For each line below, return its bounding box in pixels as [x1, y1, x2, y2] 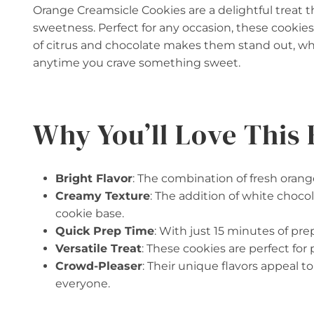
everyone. [55, 277, 110, 291]
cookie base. [55, 207, 124, 221]
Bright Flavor [55, 172, 132, 186]
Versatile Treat [55, 242, 142, 256]
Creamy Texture [55, 189, 150, 203]
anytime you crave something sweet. [33, 56, 240, 70]
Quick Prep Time [55, 224, 154, 238]
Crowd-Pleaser [55, 259, 142, 273]
